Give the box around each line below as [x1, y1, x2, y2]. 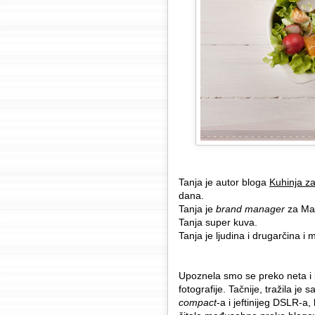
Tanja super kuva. [179, 217, 257, 228]
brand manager [216, 203, 285, 214]
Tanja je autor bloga [179, 176, 269, 188]
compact [179, 297, 217, 308]
